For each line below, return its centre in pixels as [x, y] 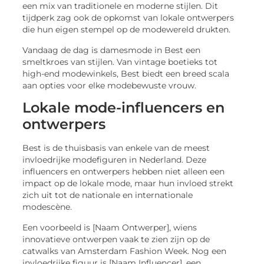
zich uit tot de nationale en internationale [108, 195]
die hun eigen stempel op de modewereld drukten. [127, 30]
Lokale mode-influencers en [124, 108]
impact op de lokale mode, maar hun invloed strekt [128, 184]
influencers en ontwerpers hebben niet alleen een [124, 172]
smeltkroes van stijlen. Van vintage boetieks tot [120, 62]
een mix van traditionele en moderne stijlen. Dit [121, 6]
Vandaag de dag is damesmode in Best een [112, 50]
